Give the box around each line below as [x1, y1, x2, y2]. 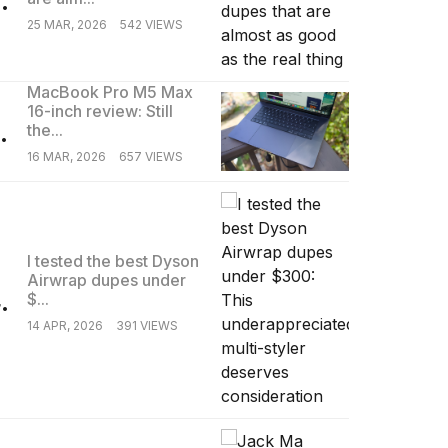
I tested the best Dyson [26, 250, 199, 271]
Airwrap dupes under [26, 269, 186, 290]
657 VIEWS [118, 148, 183, 164]
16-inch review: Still [26, 100, 173, 121]
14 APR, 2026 [26, 317, 103, 333]
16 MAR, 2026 [26, 148, 106, 164]
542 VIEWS [119, 16, 183, 32]
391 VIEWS [115, 317, 178, 333]
